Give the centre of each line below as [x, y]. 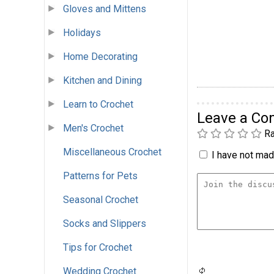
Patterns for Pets [100, 176]
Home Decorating [100, 57]
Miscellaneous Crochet [112, 152]
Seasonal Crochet [101, 200]
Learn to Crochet [98, 105]
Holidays [82, 33]
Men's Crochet [93, 128]
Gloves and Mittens [105, 9]
